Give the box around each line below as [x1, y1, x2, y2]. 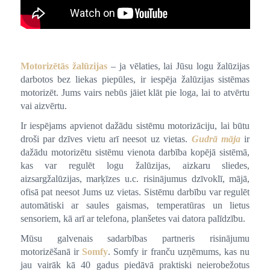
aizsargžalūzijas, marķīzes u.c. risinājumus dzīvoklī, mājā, [20, 174, 250, 184]
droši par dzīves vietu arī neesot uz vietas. [20, 134, 192, 145]
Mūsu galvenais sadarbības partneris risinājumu [20, 233, 250, 244]
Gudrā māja [191, 134, 241, 145]
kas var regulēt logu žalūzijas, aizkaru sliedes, [20, 160, 250, 171]
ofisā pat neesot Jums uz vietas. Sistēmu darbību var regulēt [20, 187, 250, 198]
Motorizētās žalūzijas [20, 61, 107, 72]
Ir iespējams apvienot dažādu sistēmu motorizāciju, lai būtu [20, 121, 250, 131]
